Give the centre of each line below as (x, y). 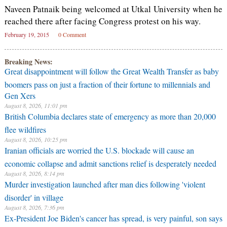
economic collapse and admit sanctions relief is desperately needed (110, 162)
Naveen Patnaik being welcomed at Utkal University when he (113, 9)
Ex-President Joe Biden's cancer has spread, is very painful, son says (113, 218)
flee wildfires (25, 128)
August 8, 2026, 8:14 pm (34, 173)
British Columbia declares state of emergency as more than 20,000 (110, 116)
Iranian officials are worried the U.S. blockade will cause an (99, 150)
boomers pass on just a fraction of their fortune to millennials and (107, 83)
